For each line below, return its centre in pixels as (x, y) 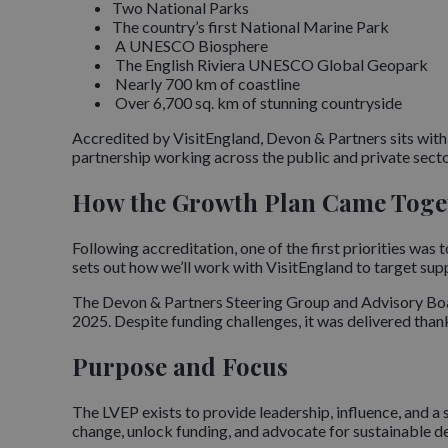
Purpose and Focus (180, 366)
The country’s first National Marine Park (250, 27)
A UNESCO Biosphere (190, 46)
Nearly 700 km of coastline (206, 84)
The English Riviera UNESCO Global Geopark (270, 65)
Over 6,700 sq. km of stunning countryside (257, 103)
